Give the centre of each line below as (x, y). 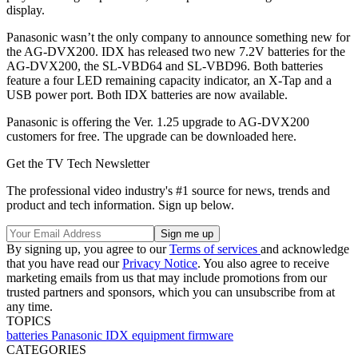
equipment (160, 335)
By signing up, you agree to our (88, 249)
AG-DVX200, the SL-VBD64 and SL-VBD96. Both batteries (165, 66)
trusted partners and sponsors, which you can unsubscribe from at (171, 292)
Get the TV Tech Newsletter (78, 163)
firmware (211, 335)
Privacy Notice (160, 263)
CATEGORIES (46, 349)
